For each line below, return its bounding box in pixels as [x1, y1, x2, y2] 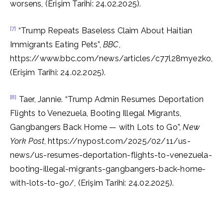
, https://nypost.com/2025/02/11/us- [44, 136, 191, 146]
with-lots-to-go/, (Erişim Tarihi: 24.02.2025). [10, 178, 174, 188]
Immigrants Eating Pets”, [10, 40, 103, 49]
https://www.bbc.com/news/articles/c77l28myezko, [10, 54, 213, 63]
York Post [10, 136, 44, 146]
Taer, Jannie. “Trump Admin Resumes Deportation [16, 95, 204, 104]
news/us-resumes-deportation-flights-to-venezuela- [10, 150, 212, 160]
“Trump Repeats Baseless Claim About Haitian [16, 26, 193, 35]
